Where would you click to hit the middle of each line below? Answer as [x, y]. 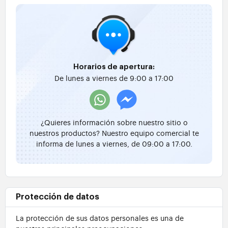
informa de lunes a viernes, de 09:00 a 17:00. [114, 144]
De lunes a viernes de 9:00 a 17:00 [114, 78]
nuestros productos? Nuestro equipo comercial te [114, 133]
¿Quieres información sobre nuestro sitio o [114, 122]
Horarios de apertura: [114, 67]
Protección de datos [58, 197]
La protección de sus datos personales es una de [100, 218]
